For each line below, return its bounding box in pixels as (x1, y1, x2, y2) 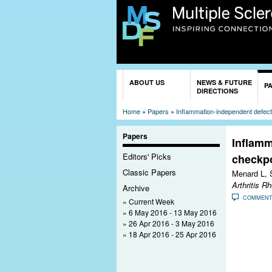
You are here (123, 70, 174, 83)
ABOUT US (129, 77, 165, 87)
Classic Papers (123, 166, 176, 178)
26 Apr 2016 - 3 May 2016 (129, 217, 214, 228)
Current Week (129, 195, 174, 206)
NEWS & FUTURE (197, 77, 252, 87)
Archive (123, 182, 149, 194)
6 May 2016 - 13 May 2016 (129, 206, 217, 217)
